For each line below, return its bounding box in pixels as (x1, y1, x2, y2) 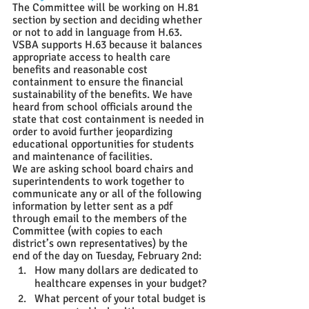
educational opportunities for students (12, 137, 197, 151)
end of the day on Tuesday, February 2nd (12, 249, 199, 263)
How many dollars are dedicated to (34, 263, 201, 277)
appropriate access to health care (12, 50, 173, 64)
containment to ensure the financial (12, 75, 186, 89)
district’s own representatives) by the (12, 237, 190, 250)
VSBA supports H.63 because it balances (12, 38, 205, 52)
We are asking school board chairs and (12, 162, 196, 176)
